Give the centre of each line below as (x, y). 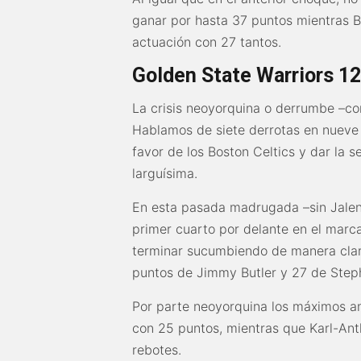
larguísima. (165, 174)
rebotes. (157, 350)
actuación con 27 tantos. (207, 42)
